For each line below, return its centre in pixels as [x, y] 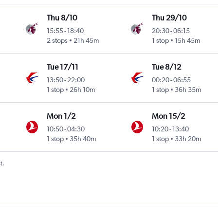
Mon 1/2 [61, 116]
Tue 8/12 [166, 67]
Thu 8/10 [62, 18]
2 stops [57, 40]
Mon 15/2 [168, 116]
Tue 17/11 [63, 67]
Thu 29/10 [169, 18]
